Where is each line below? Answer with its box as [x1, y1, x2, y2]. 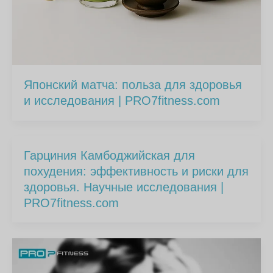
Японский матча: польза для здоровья [24, 78, 243, 92]
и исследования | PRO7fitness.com [24, 94, 221, 108]
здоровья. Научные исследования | [24, 180, 224, 194]
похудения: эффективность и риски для [24, 165, 249, 179]
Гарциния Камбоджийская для [24, 149, 196, 163]
